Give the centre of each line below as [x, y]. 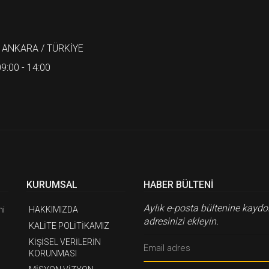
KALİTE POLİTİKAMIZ [69, 226]
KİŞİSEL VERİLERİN [65, 242]
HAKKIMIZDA [53, 210]
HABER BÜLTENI [179, 185]
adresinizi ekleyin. [181, 222]
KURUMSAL [52, 185]
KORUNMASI [53, 254]
